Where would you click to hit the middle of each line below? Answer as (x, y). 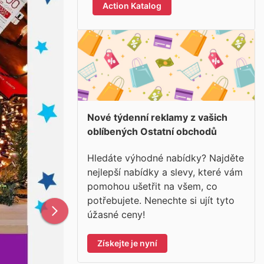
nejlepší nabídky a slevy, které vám (165, 172)
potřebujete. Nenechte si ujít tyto (161, 200)
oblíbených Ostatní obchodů (152, 131)
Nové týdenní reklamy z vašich (157, 117)
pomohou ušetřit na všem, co (152, 186)
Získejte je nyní (127, 243)
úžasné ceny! (116, 214)
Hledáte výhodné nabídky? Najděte (166, 158)
